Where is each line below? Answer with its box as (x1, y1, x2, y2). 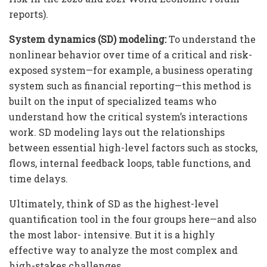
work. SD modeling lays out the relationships (9, 125, 225, 138)
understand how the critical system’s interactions (9, 110, 247, 123)
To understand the (166, 32, 256, 45)
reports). (9, 7, 48, 20)
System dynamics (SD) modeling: (9, 32, 166, 45)
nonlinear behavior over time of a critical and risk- (9, 48, 252, 61)
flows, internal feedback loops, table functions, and (9, 156, 251, 169)
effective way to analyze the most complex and (9, 243, 238, 256)
